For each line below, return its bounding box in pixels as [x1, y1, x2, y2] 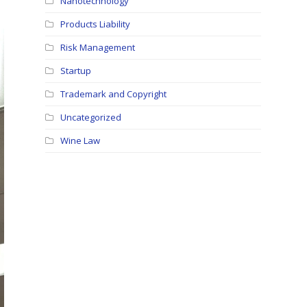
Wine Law [60, 134, 101, 147]
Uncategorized [60, 111, 122, 124]
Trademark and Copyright [60, 88, 167, 101]
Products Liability [60, 18, 131, 31]
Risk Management [60, 41, 136, 54]
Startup [60, 64, 92, 77]
